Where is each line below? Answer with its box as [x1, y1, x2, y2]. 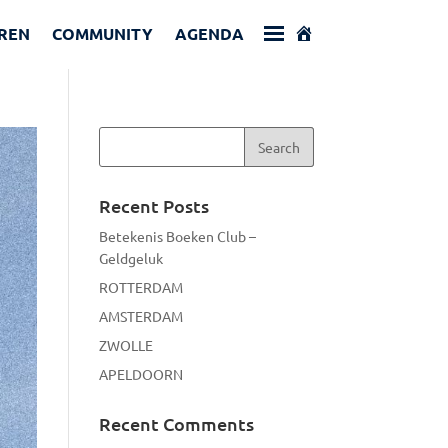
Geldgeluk [98, 248, 163, 267]
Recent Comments [98, 411, 254, 435]
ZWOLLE [98, 335, 153, 354]
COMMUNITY [51, 23, 153, 45]
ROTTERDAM [98, 277, 183, 296]
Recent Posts [98, 193, 209, 217]
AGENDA [174, 23, 244, 45]
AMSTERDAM [98, 306, 183, 325]
